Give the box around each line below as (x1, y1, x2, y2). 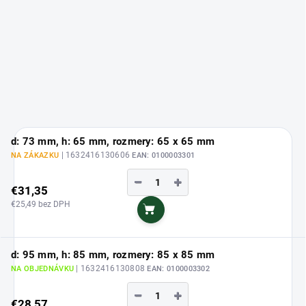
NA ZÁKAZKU (11, 151, 61, 161)
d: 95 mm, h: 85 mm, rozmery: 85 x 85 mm (11, 249, 215, 262)
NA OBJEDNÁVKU (11, 264, 76, 274)
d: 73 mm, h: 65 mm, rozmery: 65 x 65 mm (11, 135, 215, 148)
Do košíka (150, 208, 222, 228)
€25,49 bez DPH (11, 199, 70, 209)
